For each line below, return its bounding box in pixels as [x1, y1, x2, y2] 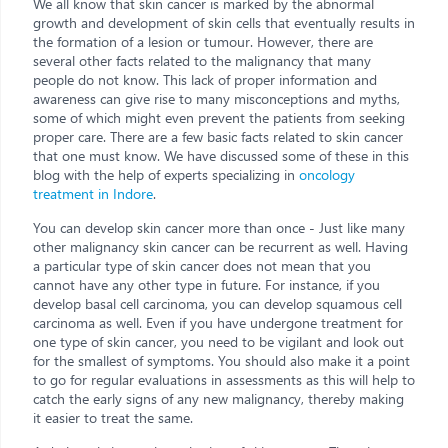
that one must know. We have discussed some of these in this [33, 145, 409, 165]
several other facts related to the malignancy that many [33, 50, 371, 70]
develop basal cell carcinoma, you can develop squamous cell [33, 293, 402, 313]
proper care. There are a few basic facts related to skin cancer [33, 126, 403, 146]
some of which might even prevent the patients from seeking [33, 107, 405, 127]
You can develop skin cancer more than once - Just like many [33, 217, 405, 237]
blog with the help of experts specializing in [33, 164, 299, 184]
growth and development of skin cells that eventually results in [33, 12, 415, 32]
